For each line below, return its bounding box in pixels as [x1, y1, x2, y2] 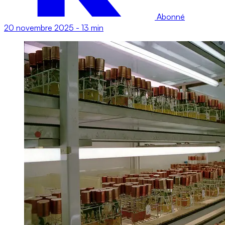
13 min [81, 22, 103, 33]
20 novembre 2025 [4, 22, 74, 33]
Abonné [155, 11, 185, 22]
